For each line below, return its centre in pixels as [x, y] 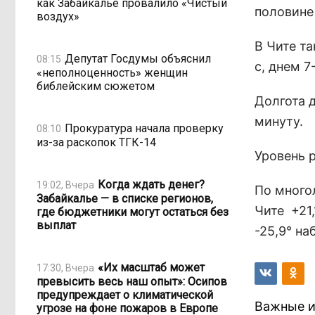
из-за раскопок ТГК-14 [96, 142]
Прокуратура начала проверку [144, 128]
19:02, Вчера [65, 185]
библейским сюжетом [96, 86]
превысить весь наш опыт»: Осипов [132, 282]
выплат [56, 225]
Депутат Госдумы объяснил [138, 58]
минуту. [279, 122]
